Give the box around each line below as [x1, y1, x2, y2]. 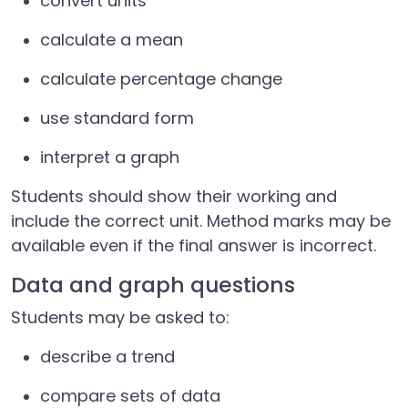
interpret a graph [40, 146, 179, 168]
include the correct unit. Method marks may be [11, 209, 391, 232]
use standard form [40, 107, 194, 129]
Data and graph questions [11, 270, 295, 300]
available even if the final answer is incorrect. [11, 234, 376, 257]
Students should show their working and [11, 185, 337, 208]
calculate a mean [40, 28, 183, 51]
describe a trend [40, 345, 175, 368]
